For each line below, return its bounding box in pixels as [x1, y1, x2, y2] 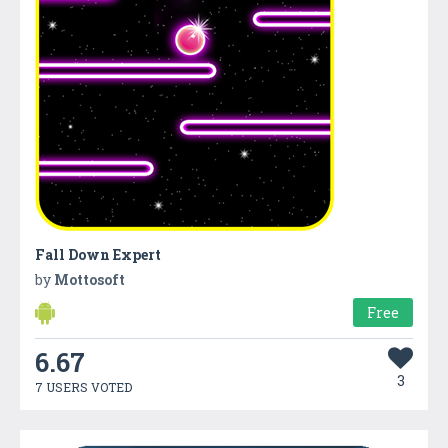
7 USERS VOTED [35, 378, 132, 395]
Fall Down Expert [35, 244, 161, 264]
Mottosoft [54, 269, 125, 289]
